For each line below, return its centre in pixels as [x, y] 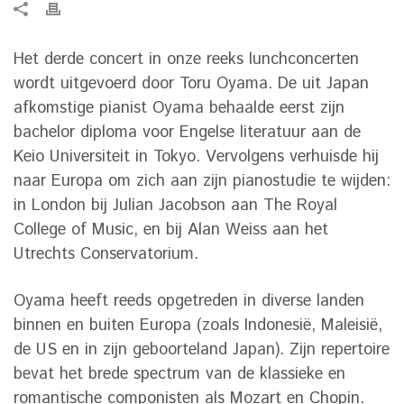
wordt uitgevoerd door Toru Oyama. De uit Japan [191, 84]
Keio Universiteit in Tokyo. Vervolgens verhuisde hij [196, 157]
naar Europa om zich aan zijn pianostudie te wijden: [202, 182]
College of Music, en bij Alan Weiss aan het [171, 230]
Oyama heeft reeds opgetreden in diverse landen [189, 302]
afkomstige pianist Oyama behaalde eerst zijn [179, 109]
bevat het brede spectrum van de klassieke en [179, 375]
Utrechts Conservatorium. [106, 255]
